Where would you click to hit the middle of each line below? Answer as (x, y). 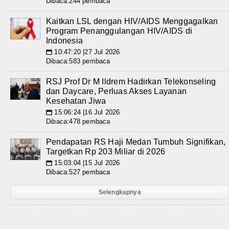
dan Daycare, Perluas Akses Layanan (117, 91)
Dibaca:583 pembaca (78, 61)
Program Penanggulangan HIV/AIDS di (119, 31)
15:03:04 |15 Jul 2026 (86, 163)
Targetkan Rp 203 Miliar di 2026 (106, 152)
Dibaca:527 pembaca (78, 172)
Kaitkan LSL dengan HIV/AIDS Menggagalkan (132, 21)
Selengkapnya (120, 192)
